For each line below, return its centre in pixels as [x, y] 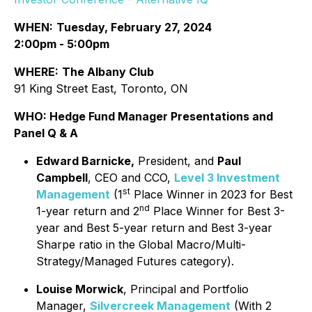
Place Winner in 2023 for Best [211, 194]
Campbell [62, 178]
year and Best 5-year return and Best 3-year [154, 228]
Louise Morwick [80, 289]
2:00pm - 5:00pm [62, 44]
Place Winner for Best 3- [217, 211]
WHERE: [36, 72]
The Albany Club [108, 72]
